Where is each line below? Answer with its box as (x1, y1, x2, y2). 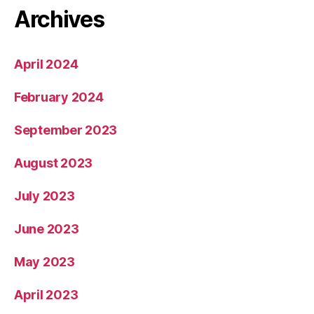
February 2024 (14, 90, 104, 104)
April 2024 (14, 57, 78, 71)
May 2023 (14, 254, 75, 269)
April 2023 (14, 287, 78, 302)
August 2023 (14, 156, 93, 170)
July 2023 (14, 189, 75, 203)
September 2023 (14, 123, 118, 137)
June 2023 (14, 221, 79, 236)
